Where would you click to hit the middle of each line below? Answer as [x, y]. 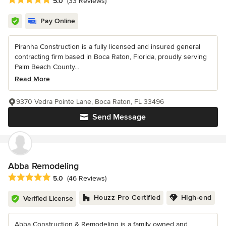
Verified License [48, 198]
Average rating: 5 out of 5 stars [62, 177]
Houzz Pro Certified [127, 197]
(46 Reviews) [87, 178]
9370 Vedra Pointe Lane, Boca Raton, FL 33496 [90, 101]
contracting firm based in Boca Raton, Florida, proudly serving [111, 56]
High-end [196, 197]
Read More [32, 79]
